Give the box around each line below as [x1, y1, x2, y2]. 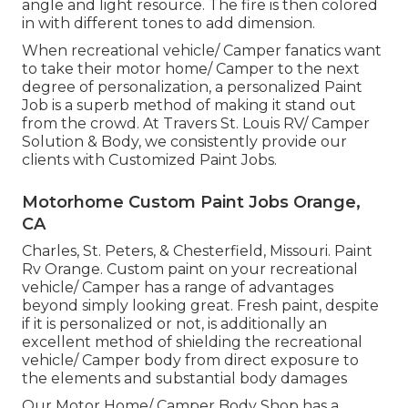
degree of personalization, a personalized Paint [22, 77, 362, 96]
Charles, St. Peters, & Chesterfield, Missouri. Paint [22, 241, 372, 260]
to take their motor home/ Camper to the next [22, 59, 360, 77]
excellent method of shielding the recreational [22, 332, 362, 351]
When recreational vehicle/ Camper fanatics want [22, 41, 382, 59]
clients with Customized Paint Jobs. [22, 150, 277, 168]
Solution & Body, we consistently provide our [22, 132, 347, 150]
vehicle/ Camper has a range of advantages [22, 278, 333, 296]
